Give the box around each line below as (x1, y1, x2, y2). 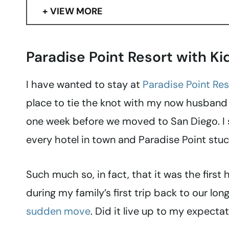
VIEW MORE (50, 5, 103, 18)
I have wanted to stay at (26, 78, 143, 91)
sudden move (26, 204, 90, 218)
